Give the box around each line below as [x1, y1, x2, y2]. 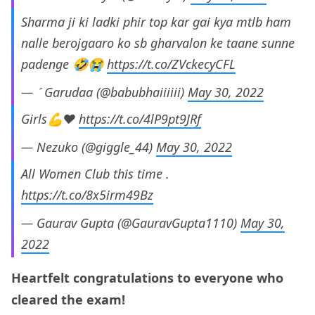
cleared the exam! [11, 290, 125, 308]
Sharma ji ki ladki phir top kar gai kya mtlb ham [21, 13, 291, 31]
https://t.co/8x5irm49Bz [21, 186, 153, 204]
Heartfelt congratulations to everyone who [11, 269, 283, 286]
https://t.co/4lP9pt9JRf [79, 110, 201, 128]
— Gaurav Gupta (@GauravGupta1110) [21, 214, 240, 232]
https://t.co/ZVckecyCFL [107, 56, 236, 73]
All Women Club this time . [21, 165, 169, 183]
